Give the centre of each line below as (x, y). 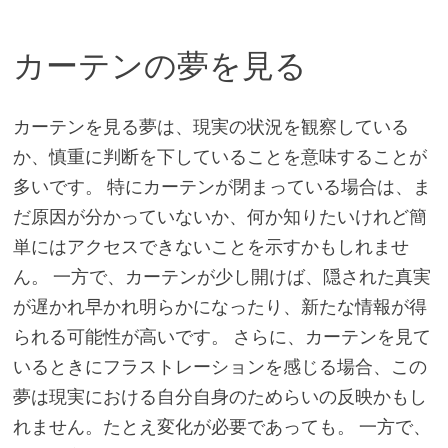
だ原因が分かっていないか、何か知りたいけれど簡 (219, 216)
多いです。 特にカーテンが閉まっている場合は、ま (221, 186)
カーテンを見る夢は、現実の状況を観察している (210, 126)
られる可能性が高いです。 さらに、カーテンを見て (221, 336)
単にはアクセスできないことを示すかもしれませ (210, 246)
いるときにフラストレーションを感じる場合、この (219, 366)
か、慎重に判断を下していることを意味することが (219, 156)
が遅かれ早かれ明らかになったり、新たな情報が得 (219, 306)
